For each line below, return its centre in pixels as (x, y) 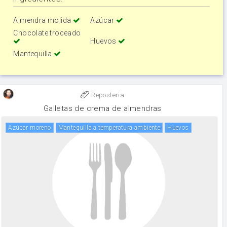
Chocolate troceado (47, 33)
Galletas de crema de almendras (102, 108)
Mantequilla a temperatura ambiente (112, 127)
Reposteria (107, 95)
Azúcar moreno (32, 127)
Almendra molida (43, 21)
